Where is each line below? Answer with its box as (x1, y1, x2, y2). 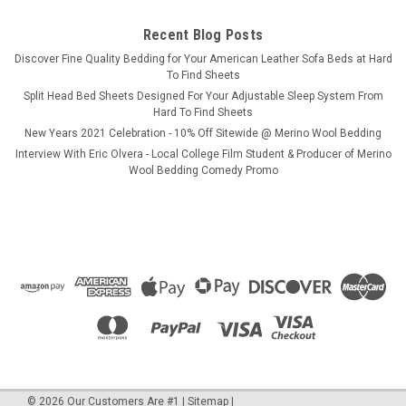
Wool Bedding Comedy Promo (128, 164, 278, 178)
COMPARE (43, 36, 103, 52)
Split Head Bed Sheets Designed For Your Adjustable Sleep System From (23, 90, 383, 103)
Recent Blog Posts (142, 26, 264, 44)
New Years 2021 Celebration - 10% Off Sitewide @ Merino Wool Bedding (24, 127, 382, 140)
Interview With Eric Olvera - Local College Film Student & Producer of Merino (14, 148, 391, 161)
